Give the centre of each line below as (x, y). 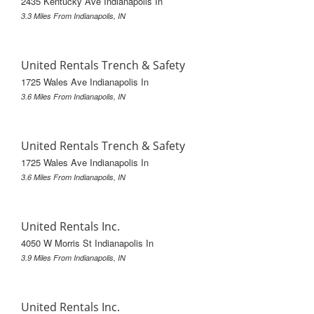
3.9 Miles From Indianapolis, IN (73, 257)
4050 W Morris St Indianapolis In (87, 243)
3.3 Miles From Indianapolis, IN (73, 15)
